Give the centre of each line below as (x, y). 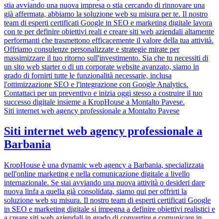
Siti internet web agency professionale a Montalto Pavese (92, 110)
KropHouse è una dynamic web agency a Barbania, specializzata (104, 165)
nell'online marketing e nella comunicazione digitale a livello (97, 174)
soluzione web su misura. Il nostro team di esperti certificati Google (107, 200)
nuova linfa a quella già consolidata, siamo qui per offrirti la (95, 192)
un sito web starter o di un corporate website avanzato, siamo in (101, 66)
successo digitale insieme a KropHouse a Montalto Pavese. (94, 102)
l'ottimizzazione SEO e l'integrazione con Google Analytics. (96, 84)
